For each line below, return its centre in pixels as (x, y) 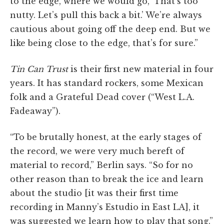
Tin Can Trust (39, 69)
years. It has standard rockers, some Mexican (107, 83)
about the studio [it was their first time (94, 193)
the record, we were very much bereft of (97, 151)
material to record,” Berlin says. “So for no (101, 165)
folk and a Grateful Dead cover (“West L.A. (102, 97)
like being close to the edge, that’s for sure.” (104, 43)
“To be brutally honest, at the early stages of (106, 137)
